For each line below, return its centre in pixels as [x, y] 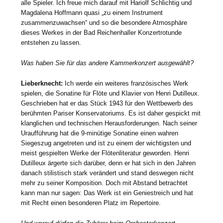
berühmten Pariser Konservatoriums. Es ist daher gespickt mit [111, 113]
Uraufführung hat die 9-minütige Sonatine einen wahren [100, 133]
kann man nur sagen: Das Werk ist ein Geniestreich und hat [107, 193]
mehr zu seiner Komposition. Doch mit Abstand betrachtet [105, 183]
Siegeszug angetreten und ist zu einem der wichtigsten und [106, 143]
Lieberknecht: [42, 83]
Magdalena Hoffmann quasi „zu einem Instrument [92, 12]
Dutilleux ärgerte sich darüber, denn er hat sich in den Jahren [109, 163]
